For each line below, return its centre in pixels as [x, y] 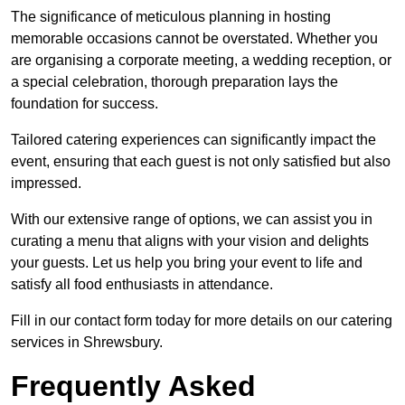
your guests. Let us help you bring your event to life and [187, 263]
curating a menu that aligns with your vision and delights [190, 241]
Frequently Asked [133, 386]
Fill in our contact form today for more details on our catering [202, 321]
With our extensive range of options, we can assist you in [192, 220]
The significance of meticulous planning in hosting [171, 17]
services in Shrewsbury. [87, 343]
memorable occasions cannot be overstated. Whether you [194, 39]
